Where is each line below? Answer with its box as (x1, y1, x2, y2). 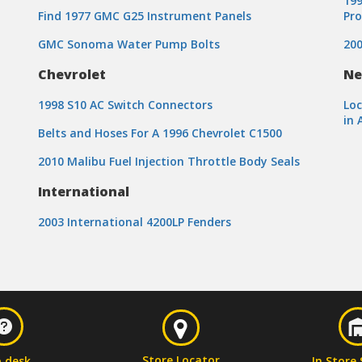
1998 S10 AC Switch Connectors (38, 97, 213, 112)
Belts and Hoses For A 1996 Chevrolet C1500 (38, 125, 282, 141)
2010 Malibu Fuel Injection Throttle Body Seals (38, 154, 300, 169)
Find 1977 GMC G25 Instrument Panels (38, 8, 251, 23)
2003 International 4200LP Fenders (38, 214, 231, 229)
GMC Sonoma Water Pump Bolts (38, 36, 220, 52)
